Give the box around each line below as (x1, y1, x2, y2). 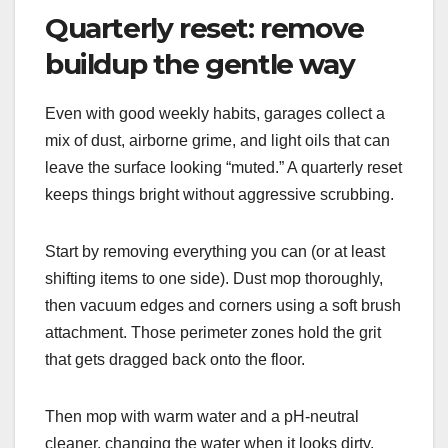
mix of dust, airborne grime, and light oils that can (45, 131, 390, 149)
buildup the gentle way (45, 46, 355, 81)
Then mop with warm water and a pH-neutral (45, 407, 359, 425)
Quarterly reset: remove (45, 10, 364, 45)
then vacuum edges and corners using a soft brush (45, 296, 401, 314)
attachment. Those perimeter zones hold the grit (45, 323, 381, 341)
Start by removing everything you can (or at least (45, 242, 385, 260)
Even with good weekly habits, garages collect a (45, 104, 385, 122)
